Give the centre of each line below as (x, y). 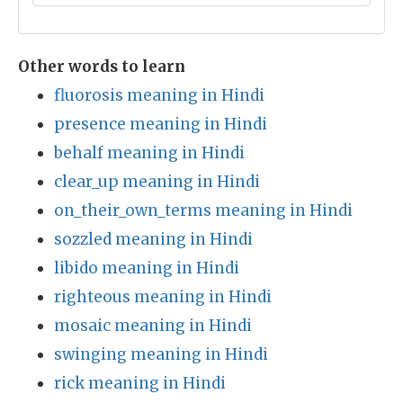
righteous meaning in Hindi (163, 297)
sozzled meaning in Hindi (153, 239)
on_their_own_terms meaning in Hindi (203, 210)
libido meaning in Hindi (147, 268)
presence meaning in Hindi (161, 124)
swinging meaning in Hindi (161, 354)
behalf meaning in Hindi (149, 153)
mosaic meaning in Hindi (153, 326)
